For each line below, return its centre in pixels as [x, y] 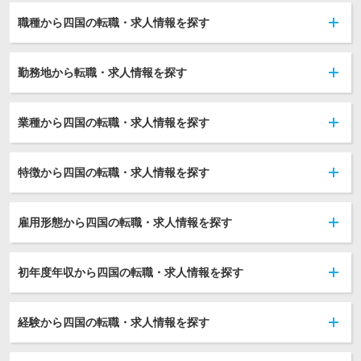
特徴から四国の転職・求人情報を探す [114, 172]
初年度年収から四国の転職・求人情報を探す [131, 272]
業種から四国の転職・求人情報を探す [114, 122]
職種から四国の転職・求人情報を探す [114, 23]
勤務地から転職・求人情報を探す [102, 73]
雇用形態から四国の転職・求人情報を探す [125, 222]
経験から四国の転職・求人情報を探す [114, 322]
